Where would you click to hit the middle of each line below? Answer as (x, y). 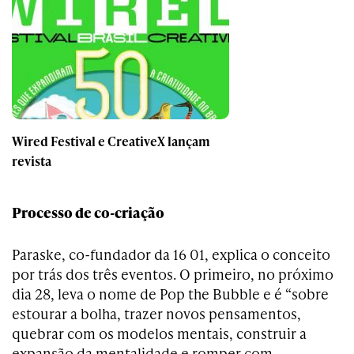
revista (32, 160)
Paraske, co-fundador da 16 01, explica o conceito (171, 254)
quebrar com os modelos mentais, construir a (159, 333)
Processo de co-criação (88, 212)
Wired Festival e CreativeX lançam (111, 141)
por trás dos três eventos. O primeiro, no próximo (173, 273)
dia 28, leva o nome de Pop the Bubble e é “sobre (170, 293)
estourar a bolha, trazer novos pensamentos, (156, 313)
